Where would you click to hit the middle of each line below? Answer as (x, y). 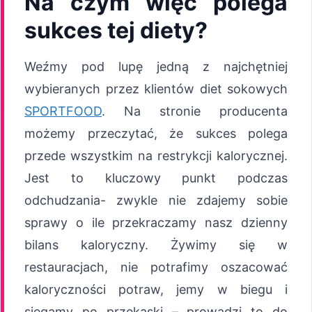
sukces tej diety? (116, 30)
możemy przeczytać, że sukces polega (156, 133)
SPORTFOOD (63, 111)
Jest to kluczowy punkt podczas (156, 178)
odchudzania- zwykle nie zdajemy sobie (156, 200)
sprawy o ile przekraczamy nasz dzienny (156, 222)
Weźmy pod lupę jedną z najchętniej (156, 66)
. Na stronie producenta (195, 111)
